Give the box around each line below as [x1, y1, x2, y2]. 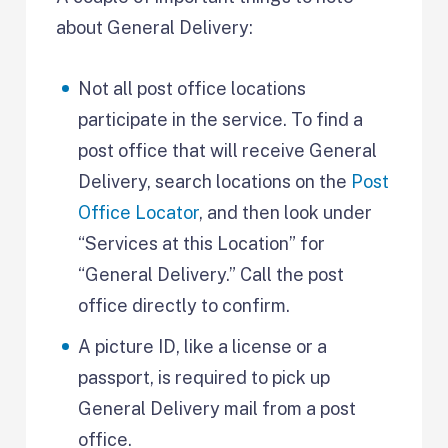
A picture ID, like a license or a [78, 335, 328, 357]
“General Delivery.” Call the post [78, 263, 345, 285]
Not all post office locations [78, 77, 307, 99]
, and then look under [199, 201, 373, 223]
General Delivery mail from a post [78, 397, 357, 419]
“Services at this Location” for [78, 232, 326, 254]
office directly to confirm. [78, 294, 295, 316]
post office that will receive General [78, 139, 378, 161]
